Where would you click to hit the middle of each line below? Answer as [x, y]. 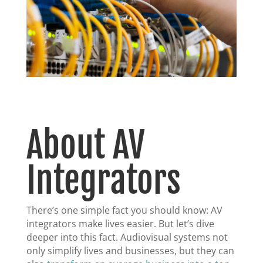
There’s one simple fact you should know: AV [124, 210]
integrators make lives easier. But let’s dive [120, 224]
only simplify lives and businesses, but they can [130, 251]
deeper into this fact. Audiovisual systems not [127, 237]
